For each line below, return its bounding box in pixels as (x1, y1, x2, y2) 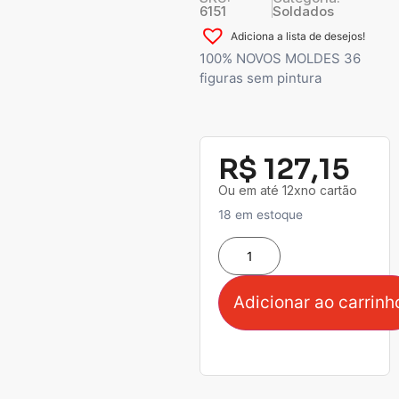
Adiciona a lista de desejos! (231, 29, 365, 43)
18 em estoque (218, 208, 303, 223)
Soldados (273, 3, 335, 20)
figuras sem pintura (199, 69, 322, 86)
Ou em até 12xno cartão (218, 183, 357, 199)
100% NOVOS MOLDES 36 (199, 50, 361, 67)
